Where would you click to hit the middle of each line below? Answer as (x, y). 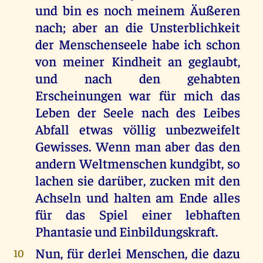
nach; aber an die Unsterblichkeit (138, 27)
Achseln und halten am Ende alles (138, 197)
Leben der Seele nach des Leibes (138, 112)
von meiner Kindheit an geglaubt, (138, 61)
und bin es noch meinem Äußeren (138, 10)
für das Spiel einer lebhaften (138, 214)
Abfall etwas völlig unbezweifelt (138, 129)
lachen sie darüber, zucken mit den (138, 180)
